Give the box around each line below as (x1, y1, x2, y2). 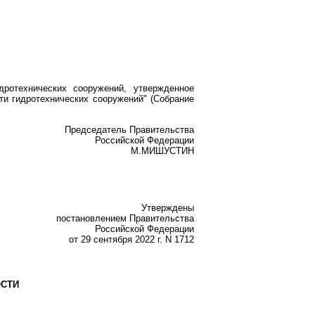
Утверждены (141, 202, 194, 214)
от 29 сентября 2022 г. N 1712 (69, 234, 194, 245)
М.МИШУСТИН (131, 145, 194, 156)
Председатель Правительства (65, 124, 194, 135)
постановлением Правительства (56, 213, 194, 224)
